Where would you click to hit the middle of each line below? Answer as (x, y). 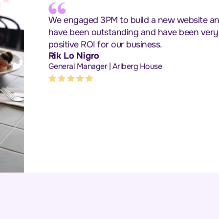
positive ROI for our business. (105, 44)
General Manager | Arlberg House (105, 66)
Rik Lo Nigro (74, 55)
